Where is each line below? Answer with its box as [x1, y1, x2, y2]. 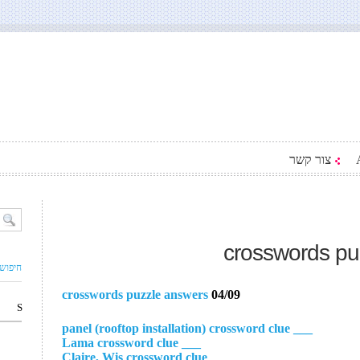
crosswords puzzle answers [62, 288, 208, 301]
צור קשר [289, 153, 331, 166]
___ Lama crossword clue [178, 336, 201, 350]
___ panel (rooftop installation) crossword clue [290, 321, 313, 335]
